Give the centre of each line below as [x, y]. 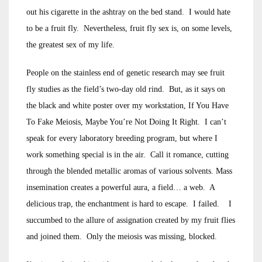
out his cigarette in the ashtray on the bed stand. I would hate [128, 12]
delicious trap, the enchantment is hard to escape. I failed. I [129, 204]
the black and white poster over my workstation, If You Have [127, 106]
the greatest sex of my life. [70, 45]
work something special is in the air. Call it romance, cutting [127, 155]
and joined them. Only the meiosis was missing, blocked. [122, 237]
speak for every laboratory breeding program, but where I [122, 138]
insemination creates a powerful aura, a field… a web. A [120, 187]
